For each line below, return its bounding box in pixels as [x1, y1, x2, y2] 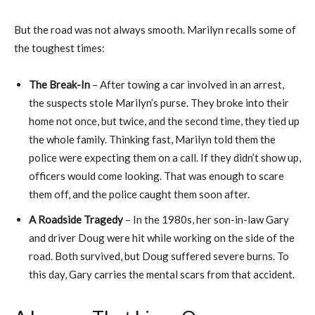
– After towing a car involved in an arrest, [90, 77, 284, 91]
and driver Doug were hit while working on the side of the [29, 231, 295, 244]
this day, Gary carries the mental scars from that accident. [29, 267, 295, 281]
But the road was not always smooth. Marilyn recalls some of [14, 22, 296, 36]
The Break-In [29, 77, 90, 91]
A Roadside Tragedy [29, 212, 123, 226]
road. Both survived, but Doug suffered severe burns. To [29, 249, 289, 262]
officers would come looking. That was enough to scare [29, 169, 284, 182]
